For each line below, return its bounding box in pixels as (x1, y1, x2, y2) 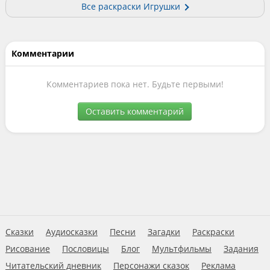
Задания (223, 243, 259, 254)
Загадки (147, 226, 180, 237)
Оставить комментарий (86, 105, 184, 118)
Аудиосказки (45, 226, 98, 237)
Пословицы (61, 243, 109, 254)
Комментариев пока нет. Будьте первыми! (46, 78, 224, 90)
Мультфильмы (151, 243, 212, 254)
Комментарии (11, 48, 74, 60)
